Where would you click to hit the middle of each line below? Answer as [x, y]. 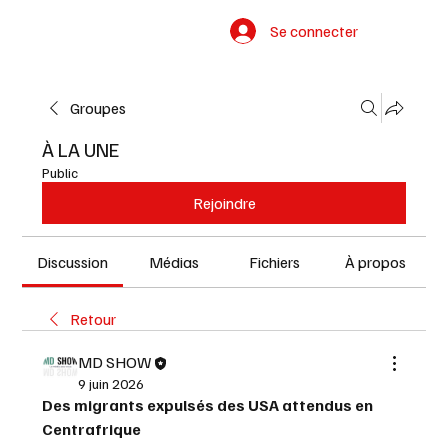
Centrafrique [92, 429]
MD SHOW [115, 362]
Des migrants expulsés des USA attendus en [208, 405]
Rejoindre [224, 203]
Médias [173, 262]
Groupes [98, 108]
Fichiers [274, 262]
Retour [93, 319]
